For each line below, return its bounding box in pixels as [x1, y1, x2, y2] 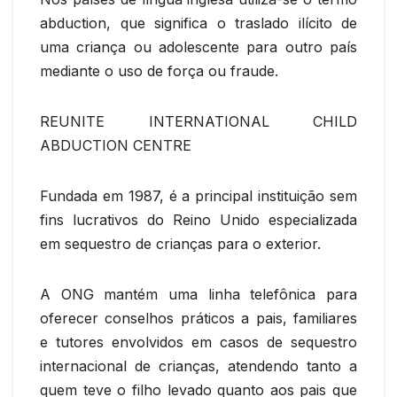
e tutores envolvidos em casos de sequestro [40, 332, 357, 351]
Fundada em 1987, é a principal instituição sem [40, 186, 357, 205]
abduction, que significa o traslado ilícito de [40, 13, 357, 32]
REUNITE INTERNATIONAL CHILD [40, 112, 357, 130]
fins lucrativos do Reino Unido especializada [40, 210, 357, 229]
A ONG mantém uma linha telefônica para [40, 284, 357, 303]
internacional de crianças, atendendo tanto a [40, 356, 357, 375]
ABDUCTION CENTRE [40, 136, 191, 154]
